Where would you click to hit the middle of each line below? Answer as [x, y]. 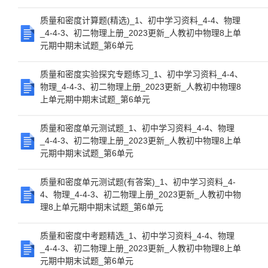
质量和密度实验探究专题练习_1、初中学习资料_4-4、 [141, 74]
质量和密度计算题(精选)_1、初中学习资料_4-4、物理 [140, 20]
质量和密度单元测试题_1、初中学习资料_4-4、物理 [137, 128]
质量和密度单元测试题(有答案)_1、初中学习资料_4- [138, 182]
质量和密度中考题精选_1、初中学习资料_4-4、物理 [137, 236]
